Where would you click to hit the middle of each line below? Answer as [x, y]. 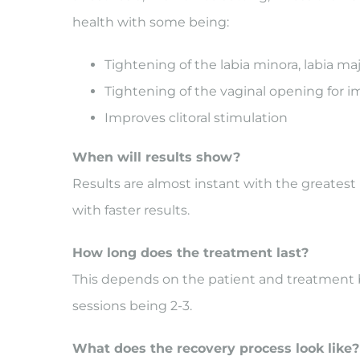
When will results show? [156, 157]
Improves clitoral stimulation [196, 118]
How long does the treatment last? [190, 253]
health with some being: [150, 22]
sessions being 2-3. [132, 306]
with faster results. [131, 210]
